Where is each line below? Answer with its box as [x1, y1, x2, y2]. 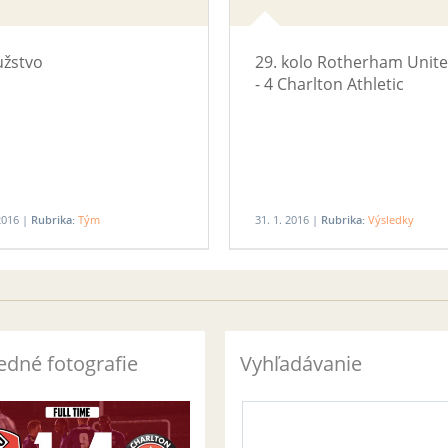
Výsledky [368, 212, 414, 227]
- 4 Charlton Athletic [255, 73, 404, 95]
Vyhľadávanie [240, 350, 362, 377]
